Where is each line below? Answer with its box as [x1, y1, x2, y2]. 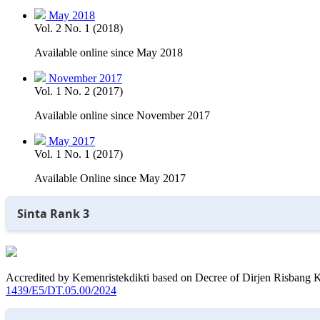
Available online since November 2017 [34, 109, 210, 121]
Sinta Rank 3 [17, 205, 89, 221]
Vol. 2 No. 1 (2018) [34, 21, 123, 34]
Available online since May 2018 [34, 46, 183, 59]
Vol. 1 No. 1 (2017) [34, 147, 123, 160]
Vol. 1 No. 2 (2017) [34, 84, 123, 97]
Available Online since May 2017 [34, 171, 186, 184]
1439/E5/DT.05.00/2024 [6, 284, 116, 296]
